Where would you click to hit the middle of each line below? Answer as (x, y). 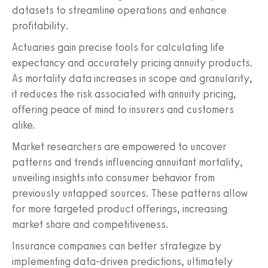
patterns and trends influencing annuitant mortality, (127, 162)
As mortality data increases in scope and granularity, (132, 79)
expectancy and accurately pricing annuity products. (133, 63)
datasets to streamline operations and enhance (119, 10)
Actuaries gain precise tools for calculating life (118, 48)
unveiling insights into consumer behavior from (113, 178)
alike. (24, 125)
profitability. (40, 26)
